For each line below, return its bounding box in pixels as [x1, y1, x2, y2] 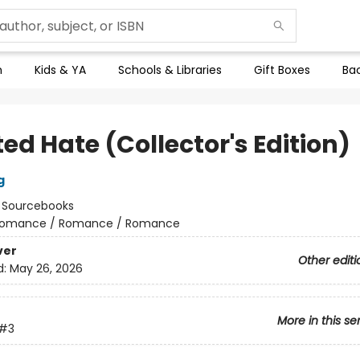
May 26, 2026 [9, 260, 83, 277]
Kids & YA [35, 62, 86, 78]
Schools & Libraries [118, 62, 222, 78]
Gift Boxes [254, 62, 310, 78]
